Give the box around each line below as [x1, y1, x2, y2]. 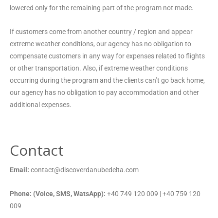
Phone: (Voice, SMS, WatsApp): [10, 189, 106, 198]
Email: [10, 165, 29, 174]
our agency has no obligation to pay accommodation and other [10, 88, 199, 96]
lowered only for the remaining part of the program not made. [10, 3, 194, 12]
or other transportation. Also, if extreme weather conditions [10, 64, 188, 72]
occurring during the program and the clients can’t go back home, [10, 76, 205, 84]
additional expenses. [10, 100, 72, 109]
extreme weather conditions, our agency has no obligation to [10, 39, 191, 48]
